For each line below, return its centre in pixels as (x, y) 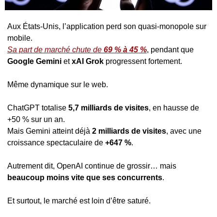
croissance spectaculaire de (56, 142)
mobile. (20, 38)
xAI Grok (88, 61)
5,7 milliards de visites (108, 108)
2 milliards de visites (129, 131)
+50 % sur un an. (36, 119)
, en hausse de (174, 108)
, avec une (184, 131)
